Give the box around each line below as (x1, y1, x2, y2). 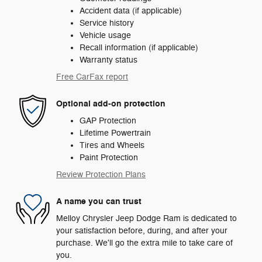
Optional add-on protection (56, 98, 166, 109)
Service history (80, 18, 134, 29)
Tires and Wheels (80, 140, 144, 151)
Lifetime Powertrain (80, 128, 151, 139)
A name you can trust (56, 195, 142, 207)
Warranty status (80, 55, 137, 65)
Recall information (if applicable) (80, 43, 198, 53)
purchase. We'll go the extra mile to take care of (56, 238, 233, 249)
